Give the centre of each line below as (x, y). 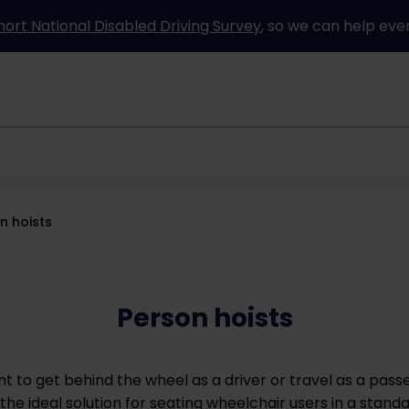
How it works (252, 150)
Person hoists (204, 318)
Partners (373, 150)
